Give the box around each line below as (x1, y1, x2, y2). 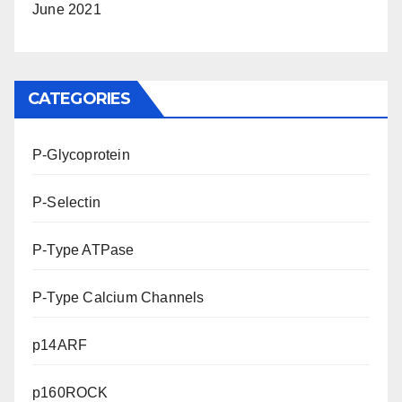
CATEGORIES (28, 89, 130, 109)
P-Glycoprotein (32, 147, 130, 162)
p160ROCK (32, 385, 109, 400)
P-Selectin (32, 195, 100, 210)
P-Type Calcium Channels (32, 290, 205, 305)
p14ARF (32, 337, 88, 353)
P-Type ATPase (32, 242, 135, 258)
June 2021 (32, 2, 101, 17)
